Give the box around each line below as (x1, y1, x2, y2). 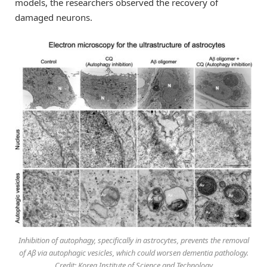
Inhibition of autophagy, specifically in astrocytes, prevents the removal (18, 234, 249, 246)
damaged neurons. (15, 11, 92, 23)
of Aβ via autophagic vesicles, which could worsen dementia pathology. (18, 247, 249, 258)
